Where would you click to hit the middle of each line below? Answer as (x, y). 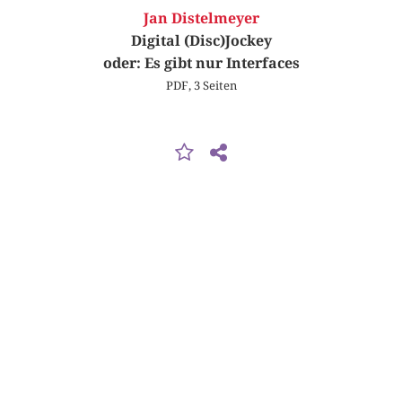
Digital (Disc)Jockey (201, 41)
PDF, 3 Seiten (201, 86)
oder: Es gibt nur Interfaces (201, 64)
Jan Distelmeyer (201, 19)
